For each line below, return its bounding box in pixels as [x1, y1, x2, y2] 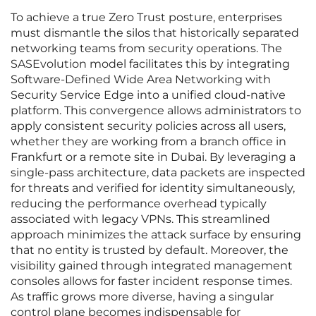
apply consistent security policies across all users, [11, 119, 286, 133]
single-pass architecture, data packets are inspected [11, 166, 305, 180]
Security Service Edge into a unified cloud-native [11, 88, 286, 102]
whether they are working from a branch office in [11, 135, 286, 149]
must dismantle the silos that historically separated [11, 26, 299, 40]
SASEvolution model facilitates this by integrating [11, 57, 290, 71]
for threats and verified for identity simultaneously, [11, 181, 295, 195]
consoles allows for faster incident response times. [11, 274, 292, 288]
